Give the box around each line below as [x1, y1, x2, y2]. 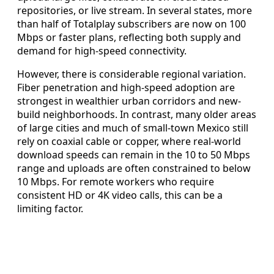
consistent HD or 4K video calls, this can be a [17, 188, 223, 202]
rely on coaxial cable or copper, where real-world [17, 134, 241, 148]
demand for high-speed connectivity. [17, 43, 187, 57]
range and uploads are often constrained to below [17, 161, 251, 175]
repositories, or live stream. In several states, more [17, 3, 252, 17]
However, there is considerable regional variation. [17, 67, 246, 81]
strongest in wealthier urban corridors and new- [17, 94, 241, 108]
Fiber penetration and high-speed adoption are [17, 80, 235, 94]
